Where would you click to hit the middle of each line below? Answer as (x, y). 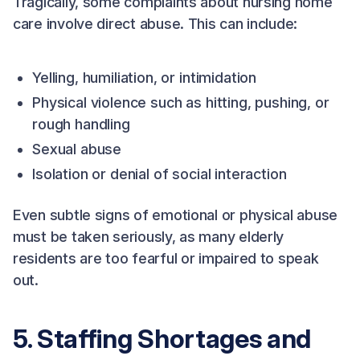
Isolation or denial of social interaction (160, 174)
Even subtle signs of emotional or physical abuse (176, 215)
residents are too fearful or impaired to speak (166, 258)
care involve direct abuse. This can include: (155, 24)
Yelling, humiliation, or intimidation (145, 78)
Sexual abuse (77, 149)
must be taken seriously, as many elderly (149, 237)
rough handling (81, 124)
